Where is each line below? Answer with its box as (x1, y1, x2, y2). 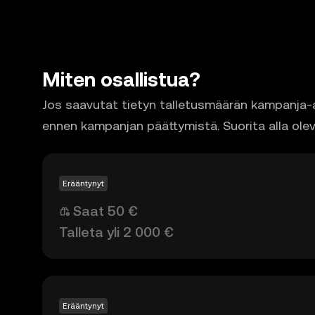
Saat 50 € (73, 202, 138, 220)
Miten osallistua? (42, 68, 200, 91)
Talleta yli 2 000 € (59, 224, 174, 241)
